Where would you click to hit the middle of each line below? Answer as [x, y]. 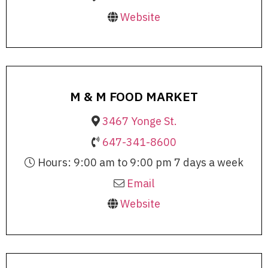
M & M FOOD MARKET [134, 97]
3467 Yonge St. [139, 121]
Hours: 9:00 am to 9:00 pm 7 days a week [139, 163]
